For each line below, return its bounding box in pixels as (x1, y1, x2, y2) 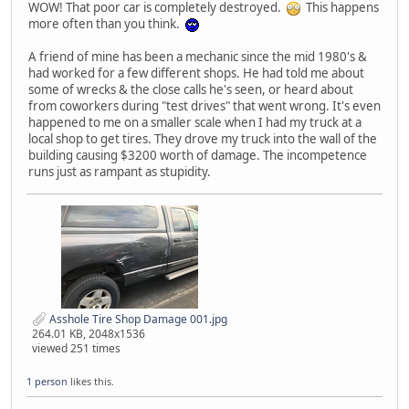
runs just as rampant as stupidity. (28, 163, 211, 181)
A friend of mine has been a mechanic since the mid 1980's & (28, 48, 367, 66)
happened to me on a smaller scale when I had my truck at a (28, 114, 362, 131)
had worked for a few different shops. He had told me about (28, 65, 364, 82)
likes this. (68, 374, 114, 389)
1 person (26, 374, 68, 389)
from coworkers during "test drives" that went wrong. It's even (28, 98, 381, 115)
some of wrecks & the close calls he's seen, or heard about (28, 81, 353, 99)
